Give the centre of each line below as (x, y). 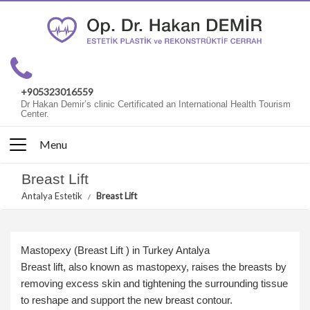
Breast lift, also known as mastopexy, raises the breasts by (154, 267)
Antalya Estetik (52, 195)
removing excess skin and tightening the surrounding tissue (154, 284)
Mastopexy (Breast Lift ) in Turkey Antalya (115, 250)
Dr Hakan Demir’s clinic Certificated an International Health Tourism (156, 104)
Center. (35, 113)
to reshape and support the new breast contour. (127, 300)
